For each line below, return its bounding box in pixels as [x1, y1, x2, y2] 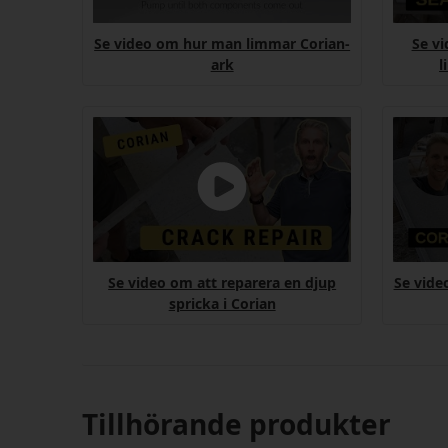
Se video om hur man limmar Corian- [94, 33, 351, 53]
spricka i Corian [168, 293, 276, 313]
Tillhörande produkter [82, 404, 392, 443]
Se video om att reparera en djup [108, 272, 337, 292]
